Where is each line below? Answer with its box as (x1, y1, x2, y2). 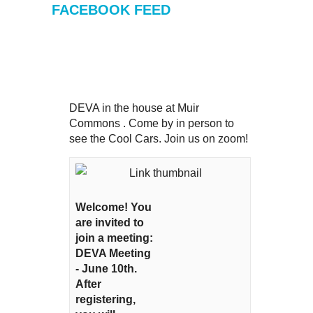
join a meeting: (75, 232, 153, 244)
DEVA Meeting (75, 247, 151, 259)
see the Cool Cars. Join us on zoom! (69, 133, 248, 145)
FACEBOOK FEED (52, 2, 170, 17)
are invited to (75, 217, 144, 228)
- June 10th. (75, 263, 137, 275)
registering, (75, 293, 136, 305)
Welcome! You (75, 201, 152, 213)
